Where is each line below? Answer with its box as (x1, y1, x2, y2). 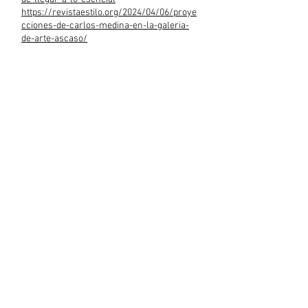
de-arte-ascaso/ (21, 33, 87, 45)
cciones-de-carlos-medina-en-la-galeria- (21, 20, 189, 32)
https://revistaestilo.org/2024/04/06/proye (21, 7, 197, 19)
